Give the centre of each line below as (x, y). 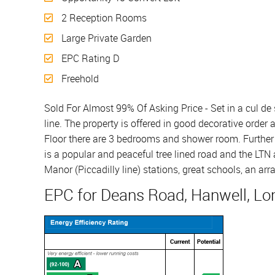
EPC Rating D (89, 59)
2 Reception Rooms (103, 18)
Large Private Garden (105, 38)
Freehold (79, 79)
